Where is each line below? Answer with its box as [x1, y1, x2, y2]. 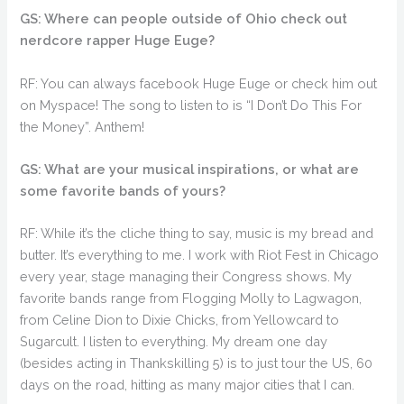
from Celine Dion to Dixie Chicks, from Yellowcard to [20, 312, 340, 328]
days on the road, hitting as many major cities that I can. [20, 377, 355, 393]
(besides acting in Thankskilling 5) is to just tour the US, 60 [20, 355, 373, 372]
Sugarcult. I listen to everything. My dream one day [20, 334, 328, 350]
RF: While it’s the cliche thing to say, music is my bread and [20, 225, 374, 242]
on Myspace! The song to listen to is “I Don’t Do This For [20, 96, 363, 113]
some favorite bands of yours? [20, 182, 226, 198]
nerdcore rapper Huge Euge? [20, 32, 216, 49]
